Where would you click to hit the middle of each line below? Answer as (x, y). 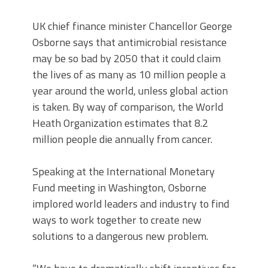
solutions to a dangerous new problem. (120, 236)
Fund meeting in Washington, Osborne (119, 188)
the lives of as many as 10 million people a (129, 74)
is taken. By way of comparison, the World (128, 107)
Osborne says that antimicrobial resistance (130, 42)
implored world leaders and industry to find (131, 204)
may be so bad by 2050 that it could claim (127, 58)
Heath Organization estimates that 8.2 (120, 123)
